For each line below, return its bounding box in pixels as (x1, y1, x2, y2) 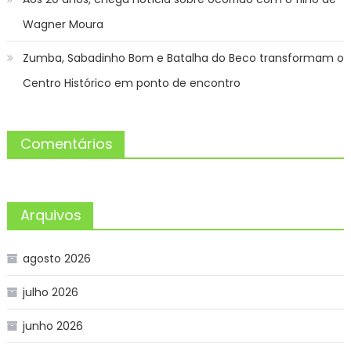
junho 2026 (22, 317, 83, 334)
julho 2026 (22, 284, 78, 300)
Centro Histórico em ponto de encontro (22, 74, 241, 91)
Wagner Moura (22, 16, 103, 32)
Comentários (20, 133, 113, 154)
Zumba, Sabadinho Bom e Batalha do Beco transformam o (22, 49, 344, 66)
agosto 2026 (22, 250, 91, 266)
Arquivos (20, 204, 81, 225)
